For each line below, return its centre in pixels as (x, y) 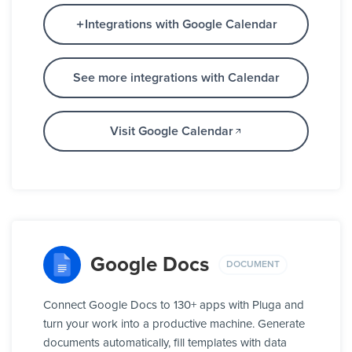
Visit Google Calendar (171, 132)
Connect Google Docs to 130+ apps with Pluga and (174, 306)
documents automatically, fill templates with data (165, 343)
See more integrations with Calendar (176, 78)
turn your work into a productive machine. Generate (174, 324)
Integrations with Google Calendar (181, 25)
